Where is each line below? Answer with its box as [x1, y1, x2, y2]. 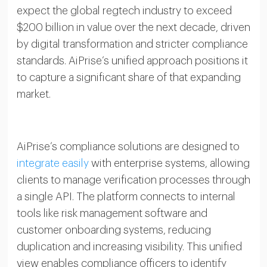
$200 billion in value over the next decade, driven [16, 22, 250, 33]
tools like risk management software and [16, 208, 207, 219]
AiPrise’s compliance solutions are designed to [16, 141, 240, 152]
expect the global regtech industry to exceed [16, 5, 232, 16]
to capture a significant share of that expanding [16, 72, 241, 83]
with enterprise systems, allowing [88, 158, 250, 169]
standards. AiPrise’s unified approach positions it [16, 55, 248, 66]
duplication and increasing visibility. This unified [16, 241, 242, 252]
